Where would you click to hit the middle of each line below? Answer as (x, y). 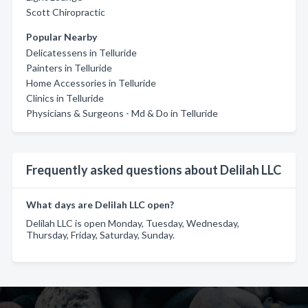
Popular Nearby (62, 37)
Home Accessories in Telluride (91, 83)
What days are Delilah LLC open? (100, 205)
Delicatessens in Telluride (81, 53)
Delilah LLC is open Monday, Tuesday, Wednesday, (133, 223)
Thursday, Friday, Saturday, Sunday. (100, 235)
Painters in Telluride (69, 68)
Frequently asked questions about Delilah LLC (154, 170)
